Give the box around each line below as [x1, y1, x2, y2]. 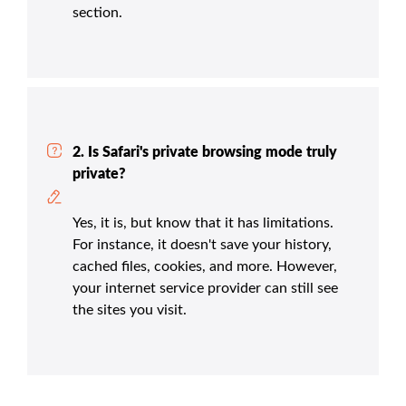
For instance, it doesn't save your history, [72, 237, 332, 253]
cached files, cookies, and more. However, [72, 259, 337, 275]
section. [72, 5, 122, 21]
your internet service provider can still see [72, 281, 338, 296]
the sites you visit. [72, 303, 187, 318]
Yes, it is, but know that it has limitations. [72, 216, 333, 231]
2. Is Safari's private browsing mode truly [72, 145, 337, 160]
